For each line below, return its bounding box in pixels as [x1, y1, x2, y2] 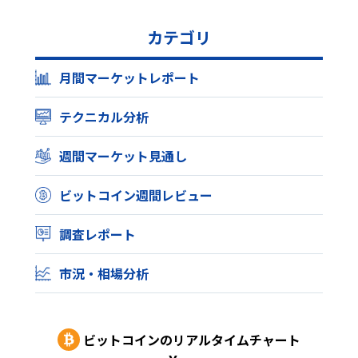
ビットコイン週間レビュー [59, 186, 213, 205]
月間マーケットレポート [59, 69, 200, 87]
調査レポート [59, 225, 136, 244]
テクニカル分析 [59, 108, 149, 126]
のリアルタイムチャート [160, 331, 300, 349]
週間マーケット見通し [59, 147, 187, 165]
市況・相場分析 [59, 265, 149, 283]
